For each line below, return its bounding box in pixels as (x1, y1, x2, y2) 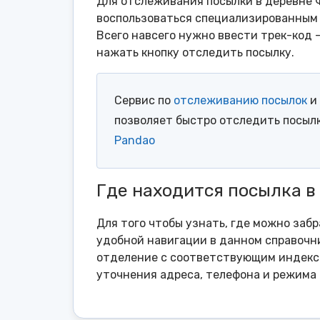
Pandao (114, 134, 155, 148)
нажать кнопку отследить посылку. (96, 46, 294, 60)
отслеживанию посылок (174, 94, 307, 108)
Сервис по (114, 94, 174, 108)
